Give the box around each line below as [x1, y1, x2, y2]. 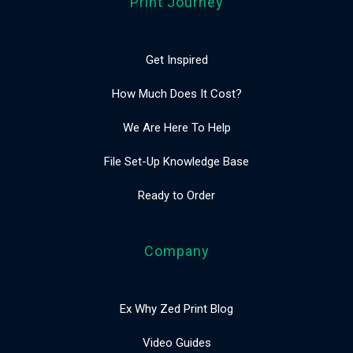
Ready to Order [138, 188, 215, 203]
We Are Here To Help [122, 120, 231, 135]
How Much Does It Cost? [111, 86, 242, 101]
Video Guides [142, 335, 211, 350]
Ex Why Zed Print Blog [120, 301, 233, 316]
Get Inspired [145, 52, 208, 67]
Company [143, 242, 210, 259]
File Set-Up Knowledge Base [104, 154, 249, 169]
